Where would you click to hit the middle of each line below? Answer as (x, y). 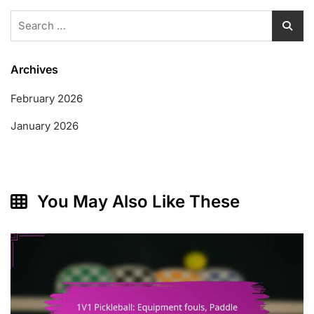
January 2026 (45, 125)
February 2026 (47, 98)
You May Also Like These (136, 201)
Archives (34, 69)
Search (28, 18)
